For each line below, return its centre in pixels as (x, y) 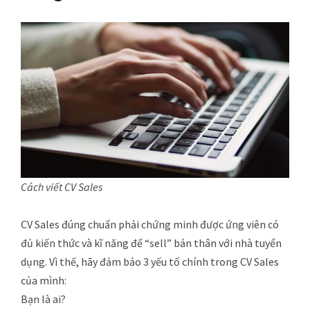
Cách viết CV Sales (62, 186)
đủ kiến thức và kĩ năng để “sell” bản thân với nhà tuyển (151, 243)
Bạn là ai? (43, 299)
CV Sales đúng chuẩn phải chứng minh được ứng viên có (150, 224)
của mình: (44, 280)
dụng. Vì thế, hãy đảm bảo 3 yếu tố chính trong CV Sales (150, 261)
